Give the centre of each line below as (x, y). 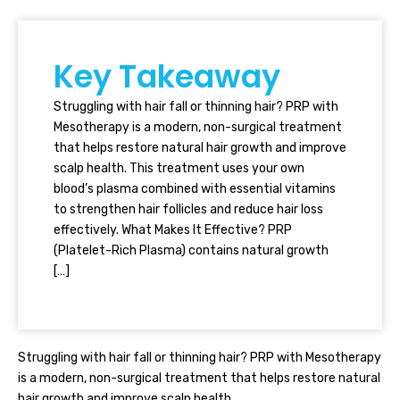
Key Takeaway (167, 76)
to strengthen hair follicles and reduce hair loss (188, 209)
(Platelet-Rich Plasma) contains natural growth (191, 250)
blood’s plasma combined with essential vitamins (195, 189)
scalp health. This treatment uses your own (179, 168)
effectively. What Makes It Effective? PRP (173, 230)
